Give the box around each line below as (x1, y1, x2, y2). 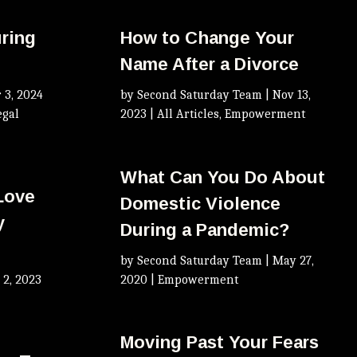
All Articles (157, 107, 220, 122)
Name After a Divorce (120, 54, 300, 75)
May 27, (273, 253, 315, 268)
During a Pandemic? (120, 219, 290, 240)
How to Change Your (120, 28, 295, 49)
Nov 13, (273, 88, 312, 103)
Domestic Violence (120, 193, 281, 214)
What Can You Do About (120, 167, 326, 187)
